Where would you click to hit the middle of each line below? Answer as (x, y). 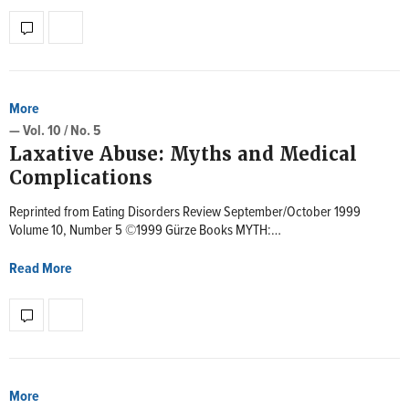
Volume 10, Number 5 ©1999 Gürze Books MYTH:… (145, 231)
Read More (41, 269)
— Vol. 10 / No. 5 (55, 131)
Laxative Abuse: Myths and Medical (183, 154)
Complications (81, 178)
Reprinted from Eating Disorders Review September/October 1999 (185, 212)
